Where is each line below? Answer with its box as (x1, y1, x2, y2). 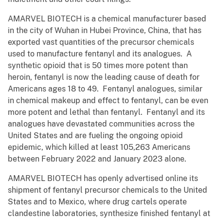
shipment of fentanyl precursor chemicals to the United (8, 185, 207, 195)
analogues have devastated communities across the (8, 119, 195, 129)
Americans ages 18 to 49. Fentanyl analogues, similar (8, 84, 202, 94)
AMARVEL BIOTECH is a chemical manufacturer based (8, 14, 206, 24)
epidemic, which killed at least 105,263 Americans (8, 143, 190, 152)
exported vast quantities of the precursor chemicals (8, 37, 194, 47)
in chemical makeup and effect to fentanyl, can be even (8, 96, 208, 106)
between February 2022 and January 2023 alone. (8, 154, 188, 164)
